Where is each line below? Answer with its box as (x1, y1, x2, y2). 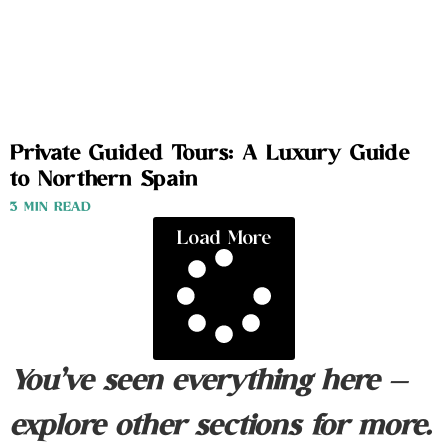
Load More (177, 226, 271, 252)
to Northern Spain (10, 166, 198, 195)
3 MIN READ (10, 199, 91, 217)
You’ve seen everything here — (10, 363, 406, 402)
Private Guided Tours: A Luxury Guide (10, 140, 410, 169)
